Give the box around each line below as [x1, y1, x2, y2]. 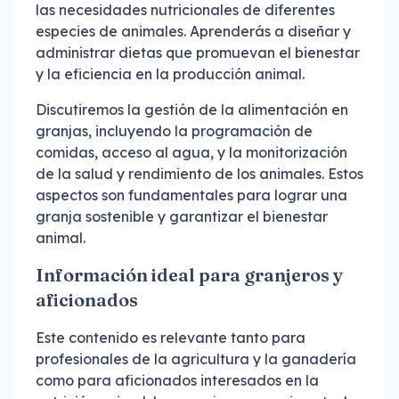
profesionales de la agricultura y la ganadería [36, 350, 356, 368]
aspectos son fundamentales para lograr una [36, 186, 347, 204]
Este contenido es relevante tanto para [36, 329, 305, 346]
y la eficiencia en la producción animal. [36, 65, 305, 83]
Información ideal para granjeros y [36, 264, 343, 286]
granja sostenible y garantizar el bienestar [36, 208, 328, 225]
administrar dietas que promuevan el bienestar [36, 44, 360, 61]
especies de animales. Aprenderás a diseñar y [36, 22, 351, 40]
